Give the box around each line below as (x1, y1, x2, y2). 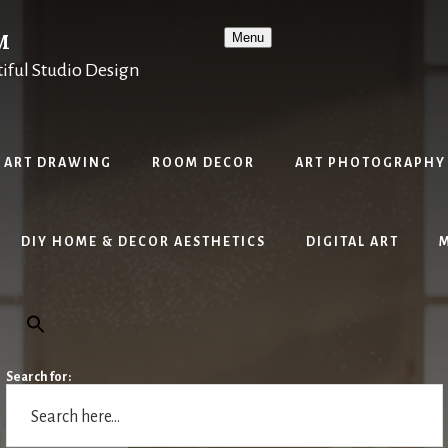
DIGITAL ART (306, 235, 399, 249)
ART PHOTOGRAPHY (294, 156, 446, 170)
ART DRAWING (3, 156, 112, 170)
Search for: (5, 370, 71, 384)
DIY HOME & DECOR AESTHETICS (21, 235, 266, 249)
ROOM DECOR (151, 156, 255, 170)
